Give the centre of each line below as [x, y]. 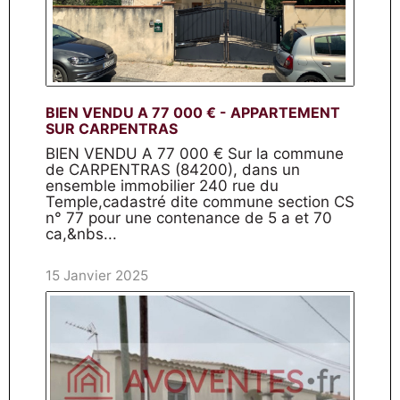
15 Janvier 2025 [97, 275]
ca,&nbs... [81, 234]
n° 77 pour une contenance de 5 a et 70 [189, 218]
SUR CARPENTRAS [112, 129]
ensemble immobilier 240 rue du [162, 186]
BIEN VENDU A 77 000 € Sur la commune [195, 154]
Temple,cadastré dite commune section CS [200, 202]
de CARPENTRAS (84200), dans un [173, 170]
